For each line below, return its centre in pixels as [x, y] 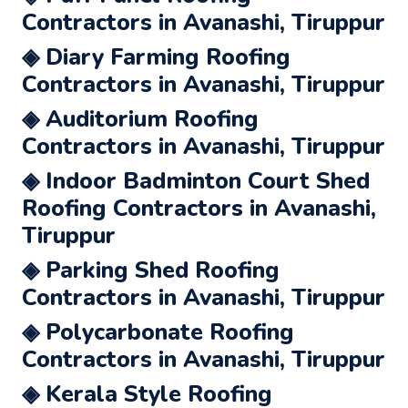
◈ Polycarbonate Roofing [158, 332]
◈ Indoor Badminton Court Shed [196, 181]
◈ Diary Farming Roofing [156, 57]
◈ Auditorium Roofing [140, 119]
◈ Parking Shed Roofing [151, 270]
